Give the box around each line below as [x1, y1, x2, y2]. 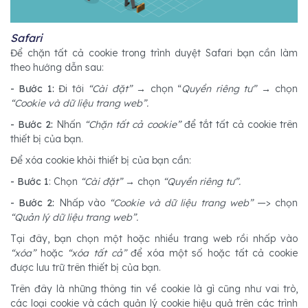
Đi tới [54, 82, 89, 95]
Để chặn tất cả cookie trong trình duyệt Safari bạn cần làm [10, 46, 298, 59]
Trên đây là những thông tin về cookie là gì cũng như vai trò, [10, 282, 298, 295]
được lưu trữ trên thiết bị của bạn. [10, 261, 164, 274]
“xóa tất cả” [67, 246, 126, 259]
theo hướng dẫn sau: [10, 60, 104, 74]
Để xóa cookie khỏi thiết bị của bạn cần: [10, 153, 191, 166]
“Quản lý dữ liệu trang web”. [10, 210, 138, 223]
